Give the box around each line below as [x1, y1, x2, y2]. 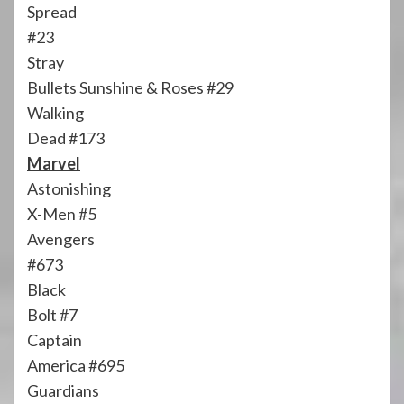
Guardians [27, 380, 99, 400]
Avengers [27, 228, 95, 249]
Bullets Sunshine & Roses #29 [27, 77, 234, 97]
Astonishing [27, 178, 111, 198]
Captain [27, 329, 82, 350]
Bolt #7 [27, 304, 78, 325]
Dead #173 [27, 127, 105, 148]
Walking [27, 102, 84, 123]
